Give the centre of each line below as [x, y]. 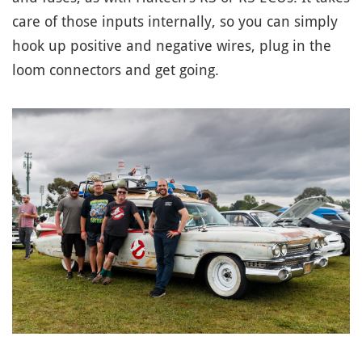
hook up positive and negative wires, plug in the [172, 45]
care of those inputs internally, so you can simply [175, 21]
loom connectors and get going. [116, 69]
